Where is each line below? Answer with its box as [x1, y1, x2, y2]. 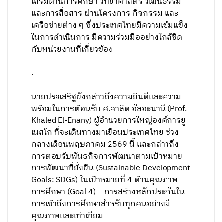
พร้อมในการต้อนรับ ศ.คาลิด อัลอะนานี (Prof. [31, 102, 187, 115]
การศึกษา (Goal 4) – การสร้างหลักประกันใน [31, 185, 185, 199]
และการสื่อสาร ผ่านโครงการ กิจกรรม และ [31, 7, 179, 20]
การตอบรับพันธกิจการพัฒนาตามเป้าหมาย [31, 150, 183, 163]
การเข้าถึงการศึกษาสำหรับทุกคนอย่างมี [31, 197, 171, 211]
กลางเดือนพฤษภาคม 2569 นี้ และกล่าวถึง [31, 138, 179, 151]
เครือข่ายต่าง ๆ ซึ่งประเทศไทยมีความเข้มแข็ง [31, 19, 188, 32]
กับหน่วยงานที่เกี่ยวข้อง [31, 43, 113, 56]
